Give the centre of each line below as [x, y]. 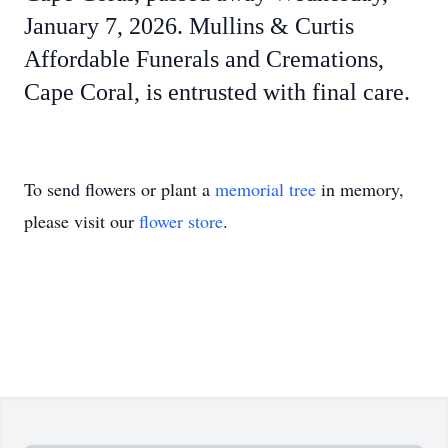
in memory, [360, 189]
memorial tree [265, 189]
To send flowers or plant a [119, 189]
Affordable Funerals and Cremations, [204, 59]
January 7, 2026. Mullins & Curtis [189, 26]
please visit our [81, 221]
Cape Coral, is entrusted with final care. [217, 92]
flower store [181, 221]
